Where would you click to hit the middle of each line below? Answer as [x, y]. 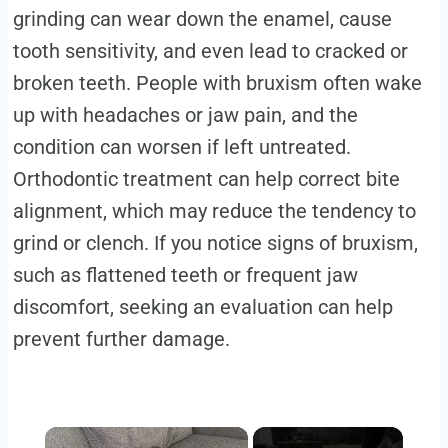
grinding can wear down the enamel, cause [202, 19]
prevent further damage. [121, 339]
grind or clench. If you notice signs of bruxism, [215, 243]
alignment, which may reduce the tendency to [214, 211]
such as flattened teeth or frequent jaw [185, 275]
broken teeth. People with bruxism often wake [217, 83]
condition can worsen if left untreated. [181, 147]
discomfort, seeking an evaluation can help [202, 307]
